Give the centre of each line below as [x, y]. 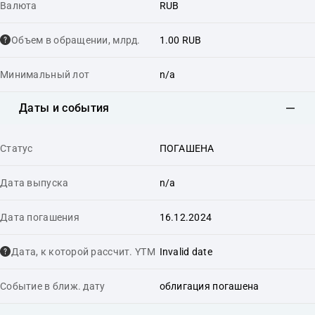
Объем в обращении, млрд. [76, 40]
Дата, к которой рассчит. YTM [83, 251]
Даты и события [64, 108]
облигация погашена [209, 286]
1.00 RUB [180, 40]
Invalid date [186, 251]
